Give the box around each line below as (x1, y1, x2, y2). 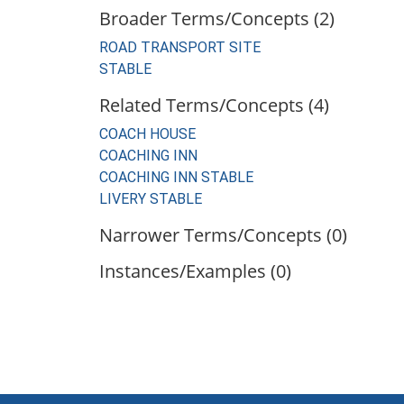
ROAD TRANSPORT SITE (99, 39, 261, 56)
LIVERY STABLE (99, 190, 202, 207)
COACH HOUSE (99, 125, 196, 142)
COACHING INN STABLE (99, 169, 253, 186)
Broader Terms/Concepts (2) (99, 6, 335, 31)
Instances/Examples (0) (99, 259, 291, 283)
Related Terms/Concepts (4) (99, 93, 329, 117)
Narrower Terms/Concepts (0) (99, 223, 347, 247)
